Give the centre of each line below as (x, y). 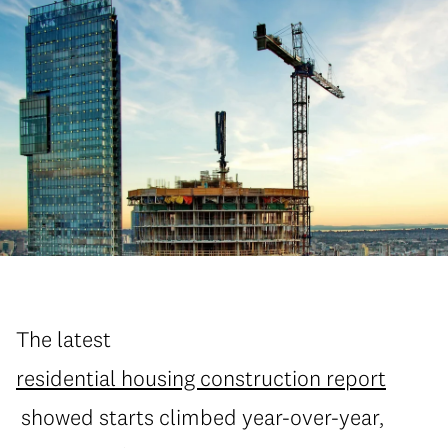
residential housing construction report (201, 378)
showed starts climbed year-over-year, (200, 417)
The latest (66, 339)
